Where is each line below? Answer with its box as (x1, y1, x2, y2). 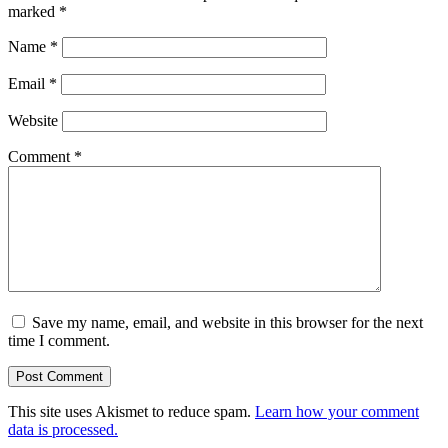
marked (8, 2, 59, 20)
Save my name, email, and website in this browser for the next (32, 313, 423, 331)
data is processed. (8, 420, 118, 438)
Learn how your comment (255, 402, 419, 420)
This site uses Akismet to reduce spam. (8, 402, 255, 420)
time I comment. (8, 331, 110, 349)
